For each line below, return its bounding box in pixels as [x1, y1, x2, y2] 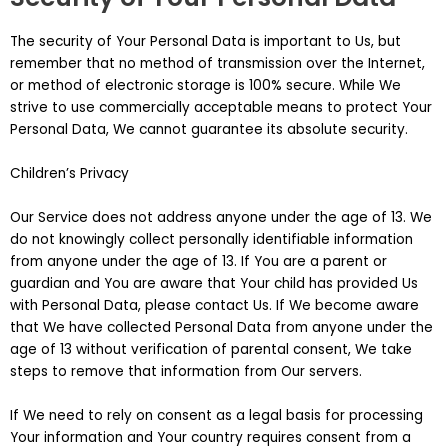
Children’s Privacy [10, 164, 129, 184]
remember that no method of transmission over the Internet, [10, 54, 425, 74]
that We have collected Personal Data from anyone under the [10, 318, 433, 338]
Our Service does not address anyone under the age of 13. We [10, 208, 432, 228]
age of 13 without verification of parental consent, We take [10, 340, 412, 360]
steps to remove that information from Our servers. [10, 362, 362, 382]
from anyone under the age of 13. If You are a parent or [10, 252, 387, 272]
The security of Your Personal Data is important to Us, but [10, 32, 401, 52]
